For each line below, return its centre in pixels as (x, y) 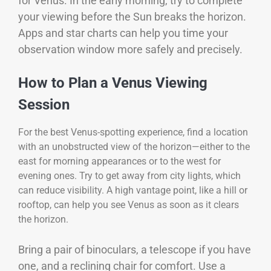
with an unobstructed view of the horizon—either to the (134, 146)
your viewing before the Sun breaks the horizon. (132, 16)
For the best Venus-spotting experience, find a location (133, 132)
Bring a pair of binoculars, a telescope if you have (135, 249)
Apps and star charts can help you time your (123, 33)
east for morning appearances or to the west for (119, 161)
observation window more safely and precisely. (130, 49)
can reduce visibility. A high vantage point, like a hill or (133, 190)
